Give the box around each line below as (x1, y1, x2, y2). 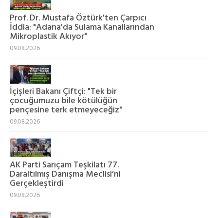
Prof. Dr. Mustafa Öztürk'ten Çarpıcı (10, 11, 146, 25)
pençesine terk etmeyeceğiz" (10, 103, 122, 118)
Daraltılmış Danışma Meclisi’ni (10, 167, 121, 182)
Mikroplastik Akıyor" (10, 29, 87, 44)
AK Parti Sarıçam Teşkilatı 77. (10, 158, 119, 173)
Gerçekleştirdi (10, 177, 64, 191)
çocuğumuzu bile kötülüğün (10, 94, 117, 109)
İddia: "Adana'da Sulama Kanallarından (10, 20, 154, 35)
